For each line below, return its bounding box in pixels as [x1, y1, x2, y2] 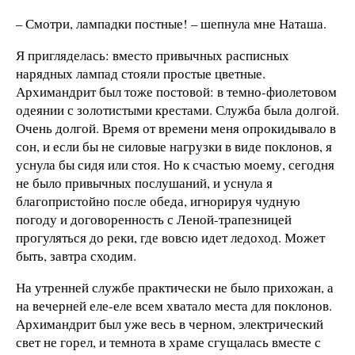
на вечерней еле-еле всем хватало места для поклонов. [16, 296, 332, 315]
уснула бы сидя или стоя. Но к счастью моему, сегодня [16, 155, 334, 174]
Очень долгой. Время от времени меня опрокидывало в [16, 118, 336, 137]
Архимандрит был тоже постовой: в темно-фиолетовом [16, 82, 337, 101]
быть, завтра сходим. [16, 246, 136, 265]
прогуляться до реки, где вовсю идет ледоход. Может [16, 227, 325, 246]
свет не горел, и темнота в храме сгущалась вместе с [16, 332, 321, 351]
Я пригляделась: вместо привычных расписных [16, 45, 289, 64]
